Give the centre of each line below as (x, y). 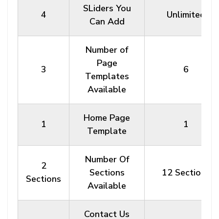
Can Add (107, 22)
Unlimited (186, 15)
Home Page (107, 118)
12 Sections (186, 173)
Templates (107, 76)
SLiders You (107, 8)
